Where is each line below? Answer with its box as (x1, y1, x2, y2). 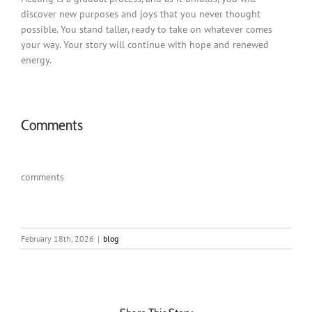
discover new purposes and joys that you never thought (20, 8, 260, 21)
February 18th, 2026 (21, 233, 94, 244)
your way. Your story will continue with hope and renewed (20, 38, 269, 52)
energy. (20, 54, 52, 67)
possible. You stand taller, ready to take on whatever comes (20, 23, 272, 36)
